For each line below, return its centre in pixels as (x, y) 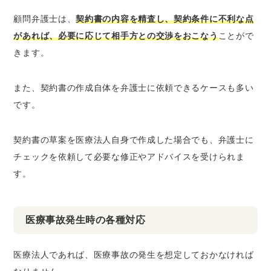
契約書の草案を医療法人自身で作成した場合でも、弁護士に (134, 140)
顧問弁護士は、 (45, 19)
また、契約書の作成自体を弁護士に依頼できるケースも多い (134, 88)
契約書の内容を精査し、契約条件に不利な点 (165, 19)
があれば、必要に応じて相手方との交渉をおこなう (116, 36)
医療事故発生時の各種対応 (86, 220)
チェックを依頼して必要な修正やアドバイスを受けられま (129, 157)
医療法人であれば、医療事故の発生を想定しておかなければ (134, 255)
